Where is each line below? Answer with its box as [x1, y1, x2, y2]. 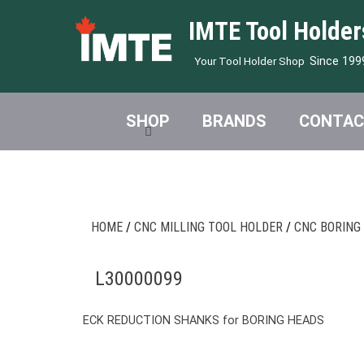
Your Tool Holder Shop [193, 54, 305, 67]
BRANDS [202, 111, 266, 131]
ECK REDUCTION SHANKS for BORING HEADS [83, 313, 324, 327]
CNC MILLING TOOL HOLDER [134, 219, 283, 235]
